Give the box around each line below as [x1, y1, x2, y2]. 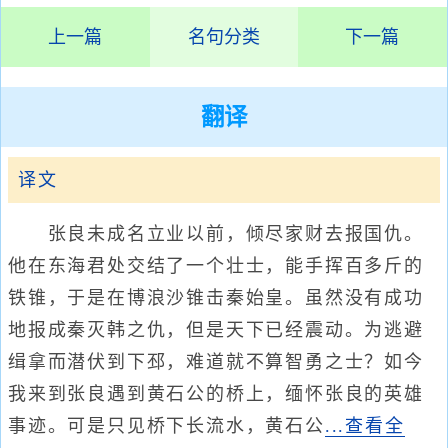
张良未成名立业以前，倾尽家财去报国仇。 [8, 224, 424, 244]
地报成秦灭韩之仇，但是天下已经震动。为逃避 [8, 320, 424, 340]
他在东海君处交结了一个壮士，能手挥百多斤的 [8, 256, 424, 276]
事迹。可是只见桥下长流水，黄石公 [8, 416, 325, 436]
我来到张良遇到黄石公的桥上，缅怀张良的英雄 [8, 384, 424, 404]
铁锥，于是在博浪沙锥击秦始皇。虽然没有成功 [8, 288, 424, 308]
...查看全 [324, 416, 405, 436]
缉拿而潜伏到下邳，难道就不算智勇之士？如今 [8, 352, 424, 372]
